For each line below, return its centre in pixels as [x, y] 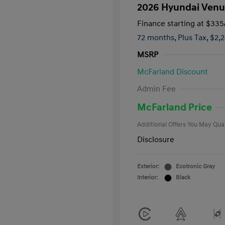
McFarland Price [175, 107]
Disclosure [156, 140]
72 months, [157, 38]
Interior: [147, 178]
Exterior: [148, 166]
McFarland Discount [173, 72]
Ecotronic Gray [195, 166]
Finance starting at [171, 24]
